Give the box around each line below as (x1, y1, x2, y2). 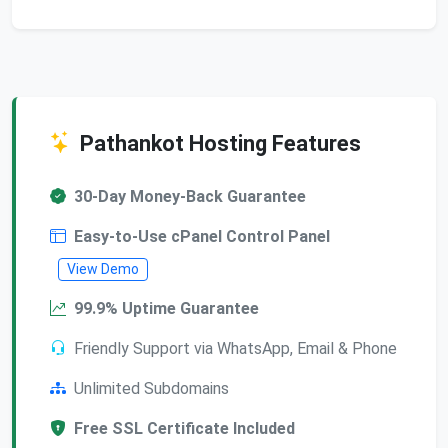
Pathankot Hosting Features (80, 130, 361, 156)
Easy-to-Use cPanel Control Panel (74, 226, 330, 246)
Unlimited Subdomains (74, 378, 229, 398)
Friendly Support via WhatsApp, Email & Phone (74, 338, 397, 358)
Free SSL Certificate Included (74, 418, 295, 438)
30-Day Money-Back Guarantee (74, 186, 306, 206)
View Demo (67, 260, 139, 277)
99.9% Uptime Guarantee (74, 298, 259, 318)
